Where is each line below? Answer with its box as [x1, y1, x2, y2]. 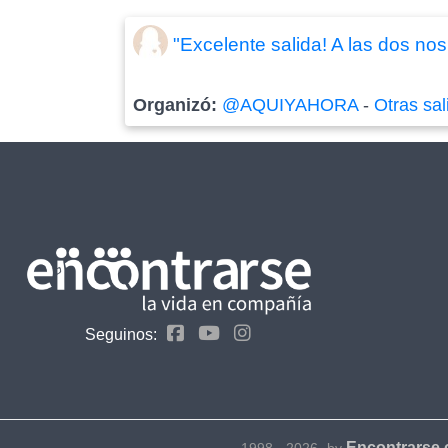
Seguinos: [85, 325, 157, 343]
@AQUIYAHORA [222, 94, 359, 115]
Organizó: [133, 94, 223, 115]
